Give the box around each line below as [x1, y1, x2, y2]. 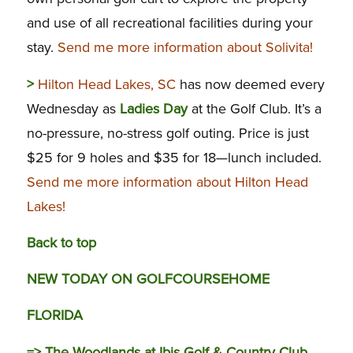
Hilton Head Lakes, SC [37, 75, 176, 93]
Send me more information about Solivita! [57, 39, 313, 57]
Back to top [26, 233, 96, 251]
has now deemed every [175, 75, 325, 93]
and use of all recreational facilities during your [26, 14, 313, 32]
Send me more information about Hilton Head [26, 173, 308, 191]
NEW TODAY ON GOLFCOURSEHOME [26, 270, 269, 288]
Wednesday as [26, 99, 116, 117]
